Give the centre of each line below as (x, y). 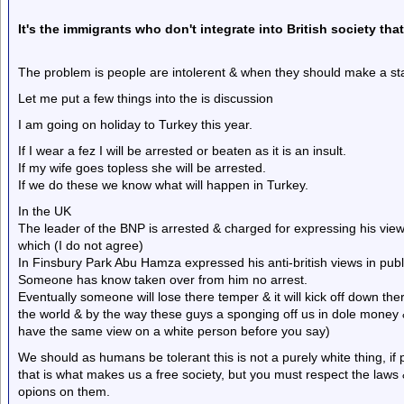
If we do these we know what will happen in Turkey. (163, 185)
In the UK (45, 211)
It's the (41, 29)
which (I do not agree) (81, 245)
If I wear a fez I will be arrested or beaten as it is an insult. (182, 151)
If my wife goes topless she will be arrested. (142, 168)
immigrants (99, 29)
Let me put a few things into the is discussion (146, 98)
